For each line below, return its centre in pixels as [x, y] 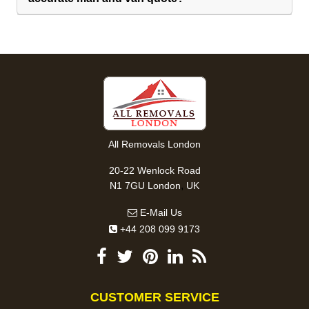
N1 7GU [127, 185]
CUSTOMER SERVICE [154, 297]
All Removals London [154, 144]
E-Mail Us [159, 212]
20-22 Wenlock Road [154, 170]
